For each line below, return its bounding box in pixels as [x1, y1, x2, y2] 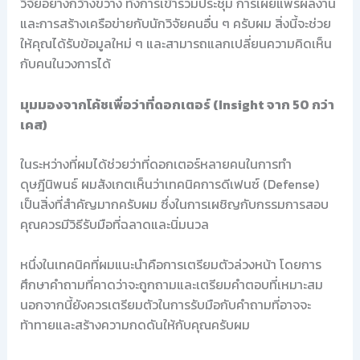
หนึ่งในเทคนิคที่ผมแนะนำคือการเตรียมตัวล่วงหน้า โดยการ [19, 255, 321, 275]
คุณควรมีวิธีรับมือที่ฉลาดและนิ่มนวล [19, 214, 209, 234]
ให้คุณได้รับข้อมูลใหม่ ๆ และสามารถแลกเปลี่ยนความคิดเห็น [19, 34, 332, 54]
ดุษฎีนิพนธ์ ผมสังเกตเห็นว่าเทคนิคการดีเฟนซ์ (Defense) [19, 174, 319, 194]
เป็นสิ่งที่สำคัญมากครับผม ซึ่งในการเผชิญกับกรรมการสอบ [19, 194, 329, 214]
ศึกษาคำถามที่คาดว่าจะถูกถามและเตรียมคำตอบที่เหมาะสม [19, 275, 323, 295]
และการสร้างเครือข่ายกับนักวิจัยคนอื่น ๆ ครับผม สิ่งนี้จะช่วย [19, 14, 331, 34]
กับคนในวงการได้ [19, 54, 111, 74]
